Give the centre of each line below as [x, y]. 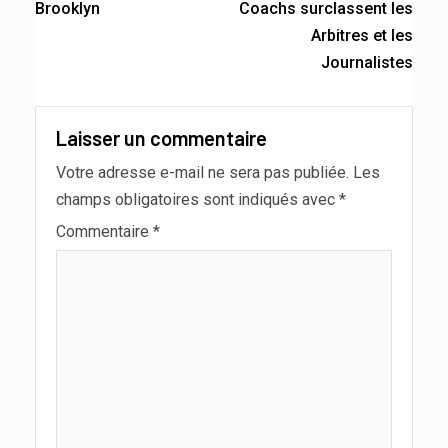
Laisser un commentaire [161, 137]
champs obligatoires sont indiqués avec [197, 199]
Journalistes [367, 62]
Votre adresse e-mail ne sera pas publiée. [202, 172]
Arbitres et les [362, 35]
